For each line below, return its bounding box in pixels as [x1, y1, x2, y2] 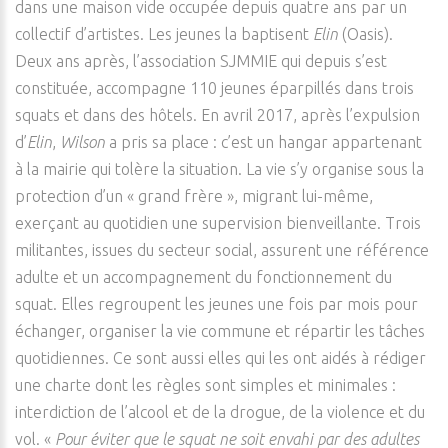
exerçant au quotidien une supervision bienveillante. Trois [15, 214, 421, 232]
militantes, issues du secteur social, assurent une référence [15, 241, 429, 259]
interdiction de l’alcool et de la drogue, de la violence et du [15, 403, 425, 421]
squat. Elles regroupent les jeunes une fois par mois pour [15, 295, 418, 313]
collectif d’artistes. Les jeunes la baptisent [15, 25, 313, 43]
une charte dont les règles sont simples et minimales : [15, 376, 396, 394]
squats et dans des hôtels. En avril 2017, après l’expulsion [15, 106, 420, 124]
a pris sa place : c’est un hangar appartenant [105, 133, 422, 151]
